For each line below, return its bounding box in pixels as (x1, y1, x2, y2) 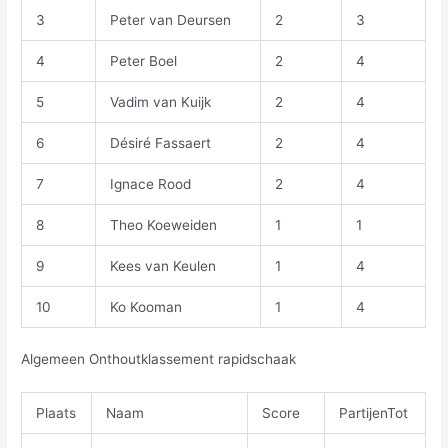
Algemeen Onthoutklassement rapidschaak (21, 351, 297, 368)
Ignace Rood (109, 175, 191, 192)
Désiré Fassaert (109, 134, 211, 151)
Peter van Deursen (109, 11, 231, 28)
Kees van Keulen (109, 257, 216, 274)
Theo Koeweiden (109, 216, 217, 233)
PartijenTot (338, 405, 408, 422)
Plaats (35, 405, 76, 422)
